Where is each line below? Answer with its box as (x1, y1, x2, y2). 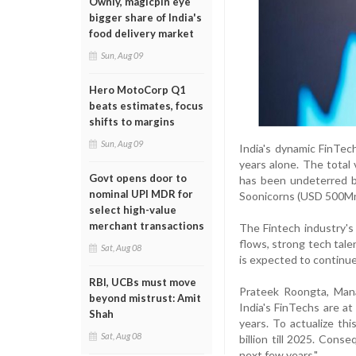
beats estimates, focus (89, 99, 203, 112)
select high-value (89, 203, 176, 216)
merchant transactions (89, 219, 204, 232)
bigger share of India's (89, 10, 202, 24)
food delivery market (89, 26, 194, 40)
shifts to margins (89, 114, 175, 128)
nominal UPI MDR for (89, 187, 193, 200)
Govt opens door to (89, 171, 187, 184)
